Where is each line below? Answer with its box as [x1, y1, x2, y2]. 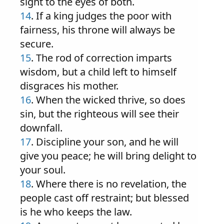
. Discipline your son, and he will [31, 135, 178, 148]
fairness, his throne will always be [20, 23, 175, 36]
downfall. [20, 121, 62, 134]
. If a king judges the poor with [31, 9, 171, 22]
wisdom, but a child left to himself [20, 65, 176, 78]
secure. [20, 37, 53, 50]
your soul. [20, 163, 65, 176]
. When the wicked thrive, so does [31, 93, 185, 106]
